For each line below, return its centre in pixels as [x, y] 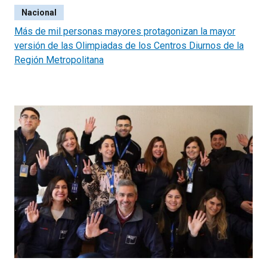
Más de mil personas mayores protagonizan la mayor [125, 32]
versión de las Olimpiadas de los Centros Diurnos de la [129, 46]
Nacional [39, 13]
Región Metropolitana [59, 60]
